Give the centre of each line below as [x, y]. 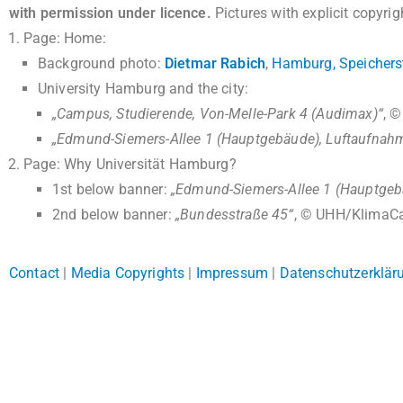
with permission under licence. [110, 13]
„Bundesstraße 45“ [234, 215]
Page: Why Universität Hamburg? [130, 164]
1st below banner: [112, 189]
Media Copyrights [128, 273]
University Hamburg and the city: [143, 89]
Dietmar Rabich [215, 63]
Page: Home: [65, 38]
